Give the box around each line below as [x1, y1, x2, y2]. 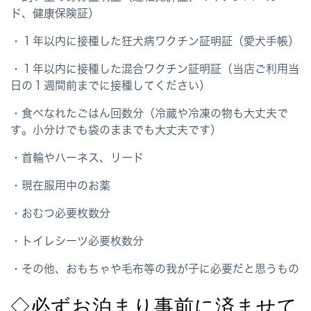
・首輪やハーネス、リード [10, 152, 144, 164]
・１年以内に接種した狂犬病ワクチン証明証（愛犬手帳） [10, 35, 299, 47]
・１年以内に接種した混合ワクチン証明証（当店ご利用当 [10, 63, 299, 75]
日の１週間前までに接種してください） [10, 80, 210, 92]
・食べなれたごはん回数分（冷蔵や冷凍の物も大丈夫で [10, 108, 288, 119]
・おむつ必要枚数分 [10, 208, 110, 219]
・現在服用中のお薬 [10, 180, 110, 192]
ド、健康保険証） [10, 8, 99, 19]
